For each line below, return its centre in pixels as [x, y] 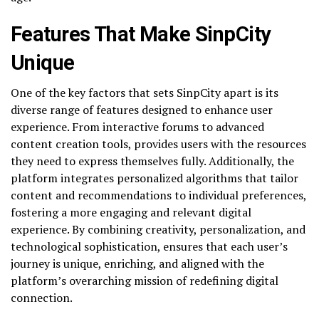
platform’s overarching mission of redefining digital [145, 281]
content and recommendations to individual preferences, [158, 195]
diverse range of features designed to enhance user [142, 110]
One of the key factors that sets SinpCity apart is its [145, 93]
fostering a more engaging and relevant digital [131, 213]
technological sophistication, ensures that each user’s [149, 247]
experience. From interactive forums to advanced [137, 127]
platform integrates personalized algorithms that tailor [155, 178]
